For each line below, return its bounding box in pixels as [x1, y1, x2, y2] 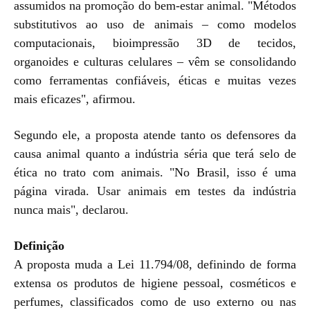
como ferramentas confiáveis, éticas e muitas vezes [14, 73, 296, 87]
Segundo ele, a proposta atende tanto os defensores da [14, 127, 296, 142]
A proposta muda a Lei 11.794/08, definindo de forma [14, 257, 296, 271]
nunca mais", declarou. [14, 202, 129, 217]
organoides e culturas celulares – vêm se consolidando [14, 54, 296, 69]
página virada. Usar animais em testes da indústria [14, 183, 296, 198]
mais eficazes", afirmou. [14, 91, 136, 106]
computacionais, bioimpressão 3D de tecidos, [14, 35, 296, 50]
